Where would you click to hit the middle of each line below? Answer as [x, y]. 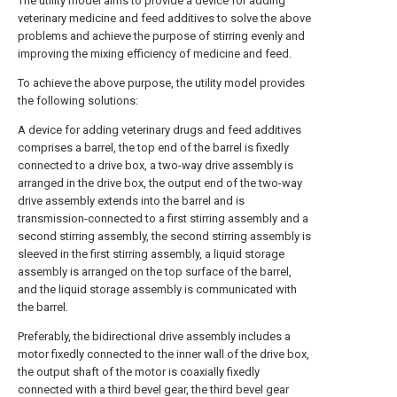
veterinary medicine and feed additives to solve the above [164, 18]
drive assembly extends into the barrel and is [131, 201]
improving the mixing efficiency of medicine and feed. [155, 54]
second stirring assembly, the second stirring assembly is [164, 236]
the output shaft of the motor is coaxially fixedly [139, 372]
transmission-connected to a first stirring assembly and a [163, 218]
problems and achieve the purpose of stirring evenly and [161, 36]
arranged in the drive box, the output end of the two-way [160, 183]
